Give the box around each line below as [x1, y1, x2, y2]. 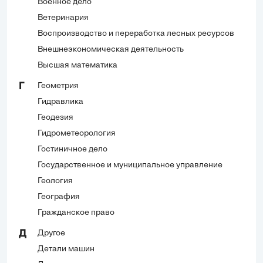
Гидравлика [38, 97, 83, 106]
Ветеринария [38, 13, 89, 22]
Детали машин [38, 244, 95, 254]
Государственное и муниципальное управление [38, 160, 222, 170]
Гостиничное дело [38, 144, 107, 154]
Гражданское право [38, 208, 114, 217]
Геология [38, 176, 73, 186]
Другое [38, 228, 65, 238]
